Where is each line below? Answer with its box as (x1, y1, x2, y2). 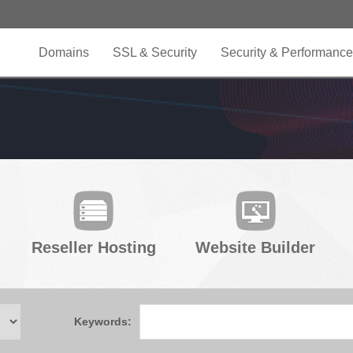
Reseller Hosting (31, 239, 156, 256)
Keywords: (74, 315, 132, 328)
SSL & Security (113, 46, 197, 59)
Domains (39, 46, 89, 59)
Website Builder (195, 239, 316, 256)
